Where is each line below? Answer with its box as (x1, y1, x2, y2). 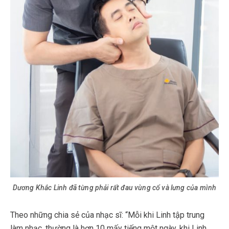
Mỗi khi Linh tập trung (128, 210, 204, 220)
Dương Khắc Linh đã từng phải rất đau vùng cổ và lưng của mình (12, 184, 217, 192)
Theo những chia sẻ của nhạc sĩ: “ (10, 210, 128, 220)
